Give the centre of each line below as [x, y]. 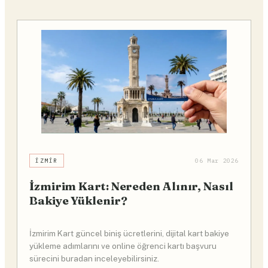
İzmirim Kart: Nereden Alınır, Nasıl [131, 186]
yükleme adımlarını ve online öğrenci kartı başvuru [123, 246]
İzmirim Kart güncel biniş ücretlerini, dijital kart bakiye [129, 233]
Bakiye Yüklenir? [78, 201]
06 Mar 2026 [217, 161]
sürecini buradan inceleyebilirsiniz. [94, 258]
